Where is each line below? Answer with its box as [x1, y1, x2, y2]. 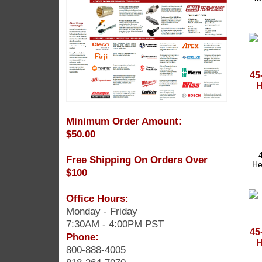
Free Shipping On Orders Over [65, 153, 208, 166]
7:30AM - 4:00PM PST [65, 218, 164, 230]
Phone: [65, 230, 99, 243]
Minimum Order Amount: [65, 115, 182, 127]
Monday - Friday [65, 205, 137, 217]
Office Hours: [65, 192, 129, 204]
